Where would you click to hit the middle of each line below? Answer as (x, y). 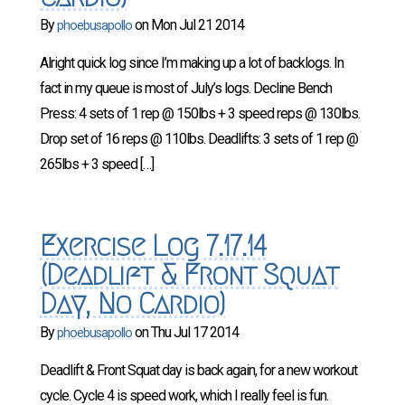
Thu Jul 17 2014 (195, 332)
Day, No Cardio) (132, 304)
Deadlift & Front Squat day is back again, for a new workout (198, 370)
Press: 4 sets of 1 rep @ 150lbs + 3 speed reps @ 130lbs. (200, 113)
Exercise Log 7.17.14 (153, 246)
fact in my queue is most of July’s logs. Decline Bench (186, 88)
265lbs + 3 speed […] (97, 164)
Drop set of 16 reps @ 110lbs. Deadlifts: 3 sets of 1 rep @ (199, 139)
